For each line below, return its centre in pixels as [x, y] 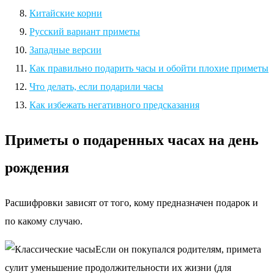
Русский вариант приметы [85, 31]
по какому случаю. [44, 221]
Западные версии [65, 50]
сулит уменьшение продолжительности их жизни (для [118, 267]
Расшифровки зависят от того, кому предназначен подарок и [131, 202]
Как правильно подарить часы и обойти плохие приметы [149, 68]
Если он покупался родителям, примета [178, 249]
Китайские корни [66, 13]
